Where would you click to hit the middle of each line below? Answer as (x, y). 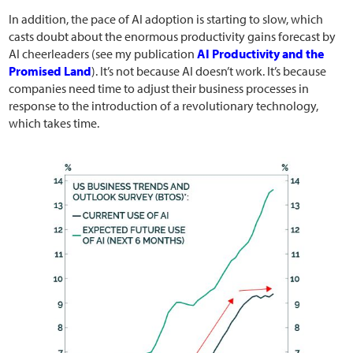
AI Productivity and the (261, 53)
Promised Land (50, 71)
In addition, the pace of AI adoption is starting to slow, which (166, 19)
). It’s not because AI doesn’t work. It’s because (209, 71)
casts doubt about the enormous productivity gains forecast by (173, 36)
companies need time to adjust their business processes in (159, 88)
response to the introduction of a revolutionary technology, (164, 105)
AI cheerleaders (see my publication (103, 53)
